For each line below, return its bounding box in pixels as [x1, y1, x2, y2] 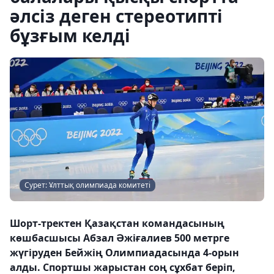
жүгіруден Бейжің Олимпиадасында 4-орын [10, 245, 239, 259]
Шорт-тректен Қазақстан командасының [10, 216, 224, 230]
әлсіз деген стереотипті [10, 4, 223, 28]
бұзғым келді [10, 24, 130, 47]
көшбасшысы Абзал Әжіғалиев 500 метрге [10, 231, 229, 245]
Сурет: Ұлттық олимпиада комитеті [24, 179, 150, 190]
